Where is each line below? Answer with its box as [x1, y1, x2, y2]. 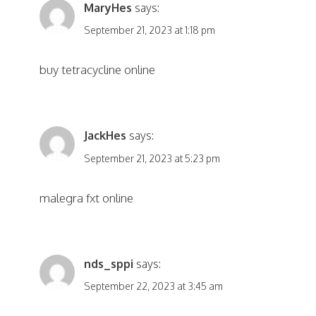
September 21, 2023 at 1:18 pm [83, 24, 215, 37]
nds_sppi [83, 257, 133, 272]
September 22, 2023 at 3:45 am [83, 280, 223, 293]
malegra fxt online [39, 190, 133, 205]
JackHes [83, 128, 126, 143]
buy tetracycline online [39, 62, 155, 78]
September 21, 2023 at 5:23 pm [83, 152, 220, 164]
